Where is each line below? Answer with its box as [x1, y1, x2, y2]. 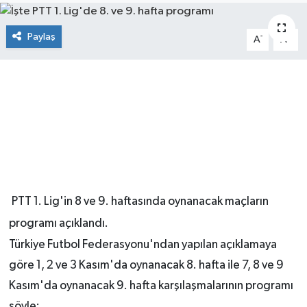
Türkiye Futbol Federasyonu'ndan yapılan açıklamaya [8, 238, 277, 251]
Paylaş [27, 31, 56, 42]
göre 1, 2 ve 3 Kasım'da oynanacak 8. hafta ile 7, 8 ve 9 [8, 258, 284, 271]
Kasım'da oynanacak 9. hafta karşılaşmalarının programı [8, 279, 293, 292]
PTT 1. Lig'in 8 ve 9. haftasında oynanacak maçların [11, 195, 269, 208]
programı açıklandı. [8, 217, 108, 230]
